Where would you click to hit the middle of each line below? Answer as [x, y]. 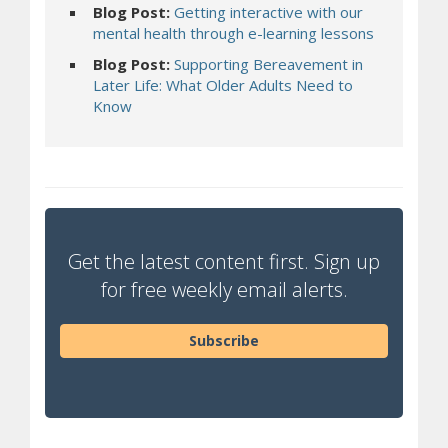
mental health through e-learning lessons [233, 33]
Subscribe [224, 340]
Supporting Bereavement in [268, 64]
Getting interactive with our [268, 12]
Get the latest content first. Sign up [224, 261]
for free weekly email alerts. [224, 289]
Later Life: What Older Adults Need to [223, 85]
